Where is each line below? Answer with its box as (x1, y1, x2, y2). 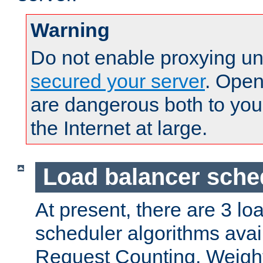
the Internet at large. (31, 117, 207, 140)
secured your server (31, 70, 205, 93)
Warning (31, 19, 110, 42)
